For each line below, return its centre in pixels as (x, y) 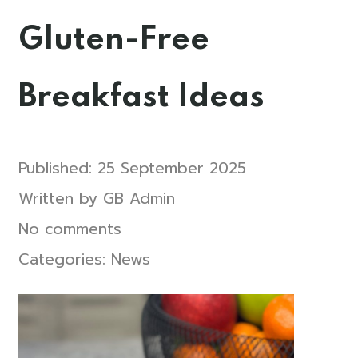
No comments (70, 229)
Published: (58, 168)
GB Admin (139, 198)
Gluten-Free (113, 40)
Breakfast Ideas (141, 97)
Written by (60, 198)
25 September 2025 (171, 168)
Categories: (64, 259)
